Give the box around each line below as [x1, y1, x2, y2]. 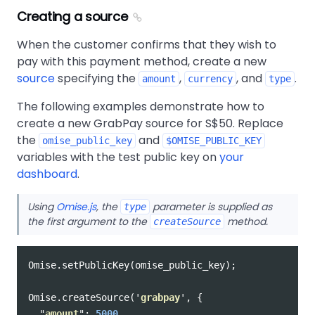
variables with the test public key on [17, 149, 219, 166]
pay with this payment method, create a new [17, 53, 266, 70]
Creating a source [17, 8, 128, 26]
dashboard [17, 166, 77, 183]
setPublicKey [62, 259, 129, 271]
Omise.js [56, 200, 96, 214]
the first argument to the [27, 214, 150, 229]
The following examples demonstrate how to [17, 98, 264, 115]
